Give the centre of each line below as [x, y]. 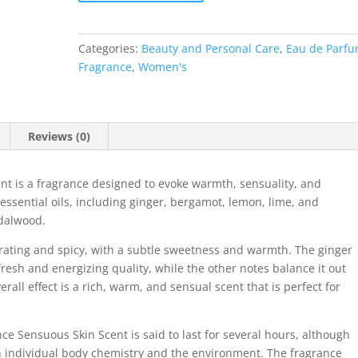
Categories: [110, 49]
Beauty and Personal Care [211, 49]
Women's [163, 67]
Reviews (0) [60, 137]
